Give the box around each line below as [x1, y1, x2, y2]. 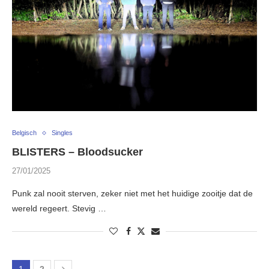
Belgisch [12, 129, 37, 137]
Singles [52, 129, 73, 137]
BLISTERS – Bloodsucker [12, 146, 143, 159]
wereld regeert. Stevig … [12, 204, 106, 214]
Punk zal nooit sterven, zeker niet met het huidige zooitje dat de [12, 189, 253, 199]
